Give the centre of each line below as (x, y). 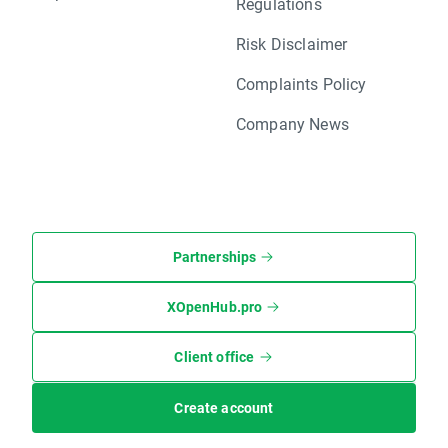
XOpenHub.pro (214, 306)
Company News (292, 123)
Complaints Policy (301, 83)
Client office (214, 356)
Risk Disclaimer (292, 43)
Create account (224, 407)
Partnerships (214, 256)
